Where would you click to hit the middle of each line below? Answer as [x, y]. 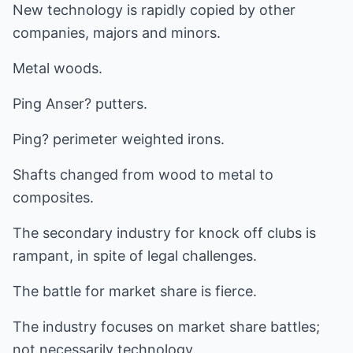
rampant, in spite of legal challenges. [135, 256]
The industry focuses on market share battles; [166, 327]
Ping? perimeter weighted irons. [119, 139]
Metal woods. [58, 68]
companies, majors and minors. [117, 33]
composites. [53, 197]
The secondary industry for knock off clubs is [164, 233]
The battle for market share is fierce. [135, 291]
